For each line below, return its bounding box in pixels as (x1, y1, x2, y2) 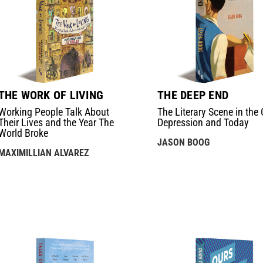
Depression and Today (157, 116, 249, 129)
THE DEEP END (157, 88, 229, 103)
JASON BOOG (157, 137, 210, 149)
